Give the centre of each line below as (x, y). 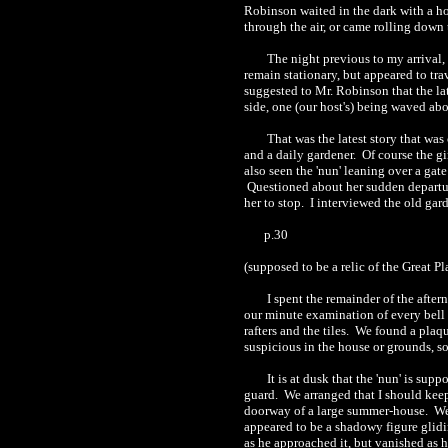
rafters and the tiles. (298, 330)
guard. (262, 394)
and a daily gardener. (301, 154)
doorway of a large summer (316, 410)
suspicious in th (286, 346)
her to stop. (274, 202)
